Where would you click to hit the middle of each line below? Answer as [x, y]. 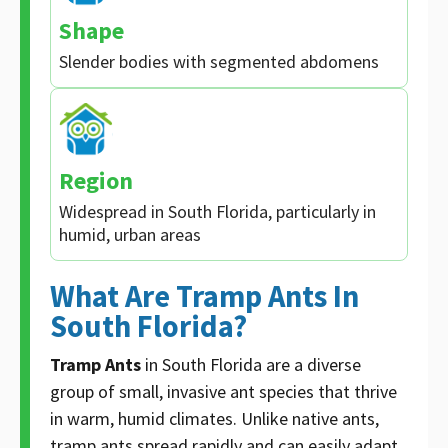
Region [96, 180]
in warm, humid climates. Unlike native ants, [214, 418]
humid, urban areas [130, 234]
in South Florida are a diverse [251, 364]
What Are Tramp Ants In [204, 295]
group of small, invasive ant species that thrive [223, 391]
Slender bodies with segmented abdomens [219, 61]
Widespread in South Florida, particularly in [217, 211]
